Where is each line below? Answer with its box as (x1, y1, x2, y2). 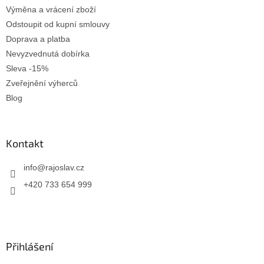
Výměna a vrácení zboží (6, 5, 96, 15)
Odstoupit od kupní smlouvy (6, 19, 110, 29)
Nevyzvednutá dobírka (6, 49, 90, 59)
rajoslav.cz (45, 163, 84, 173)
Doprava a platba (6, 34, 70, 44)
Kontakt (6, 137, 44, 150)
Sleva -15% (6, 64, 48, 74)
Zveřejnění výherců (6, 78, 78, 88)
